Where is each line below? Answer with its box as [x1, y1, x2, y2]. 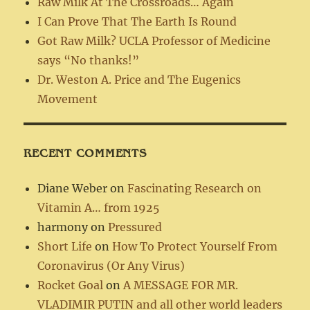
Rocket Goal [37, 278, 104, 293]
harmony [37, 220, 89, 235]
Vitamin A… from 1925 [37, 201, 161, 215]
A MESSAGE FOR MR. [123, 278, 239, 293]
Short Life [37, 239, 93, 254]
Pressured [108, 220, 163, 235]
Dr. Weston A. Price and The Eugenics [37, 72, 241, 86]
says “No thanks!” [37, 53, 140, 67]
